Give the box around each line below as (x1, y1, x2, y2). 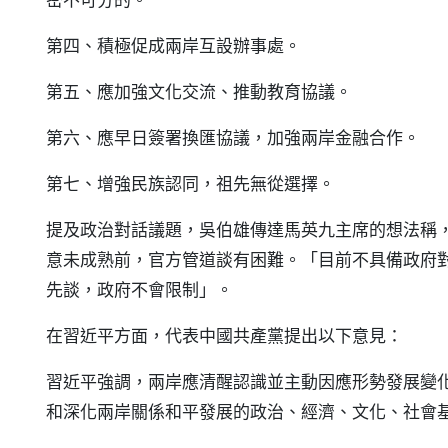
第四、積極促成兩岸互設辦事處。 (46, 34, 301, 57)
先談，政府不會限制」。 (46, 278, 233, 301)
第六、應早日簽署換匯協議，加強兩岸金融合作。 (46, 126, 420, 149)
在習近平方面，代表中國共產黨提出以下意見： (46, 324, 403, 347)
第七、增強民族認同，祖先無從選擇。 (46, 172, 335, 195)
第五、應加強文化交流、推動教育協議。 (46, 80, 352, 103)
